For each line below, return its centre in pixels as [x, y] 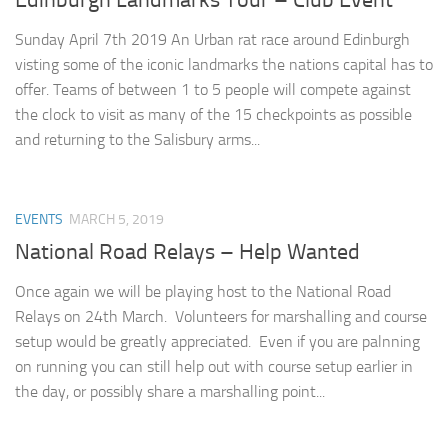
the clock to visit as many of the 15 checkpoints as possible [213, 115]
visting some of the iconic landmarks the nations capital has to [224, 65]
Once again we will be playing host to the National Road [203, 292]
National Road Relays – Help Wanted [187, 252]
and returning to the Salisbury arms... [137, 140]
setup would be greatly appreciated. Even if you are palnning [217, 342]
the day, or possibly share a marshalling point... [170, 392]
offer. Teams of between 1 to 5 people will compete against [213, 90]
